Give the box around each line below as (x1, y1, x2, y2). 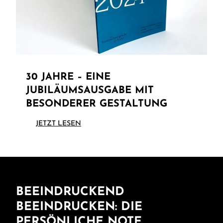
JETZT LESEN (36, 119, 81, 127)
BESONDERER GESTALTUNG (26, 99, 167, 109)
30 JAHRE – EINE (26, 72, 111, 82)
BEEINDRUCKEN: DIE (16, 201, 142, 213)
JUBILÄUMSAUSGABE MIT (26, 85, 154, 96)
